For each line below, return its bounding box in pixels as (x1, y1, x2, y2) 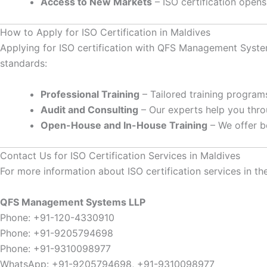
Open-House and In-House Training (41, 119, 207, 131)
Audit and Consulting (41, 103, 138, 116)
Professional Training (41, 88, 139, 100)
